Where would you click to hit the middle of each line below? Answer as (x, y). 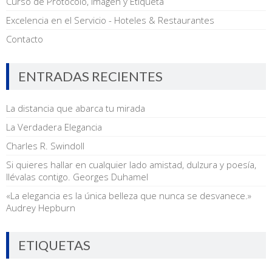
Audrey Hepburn (41, 208)
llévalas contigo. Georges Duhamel (77, 177)
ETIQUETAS (54, 245)
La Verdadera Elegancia (54, 127)
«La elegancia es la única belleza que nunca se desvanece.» (129, 196)
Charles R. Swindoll (45, 146)
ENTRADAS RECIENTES (90, 76)
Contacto (25, 39)
